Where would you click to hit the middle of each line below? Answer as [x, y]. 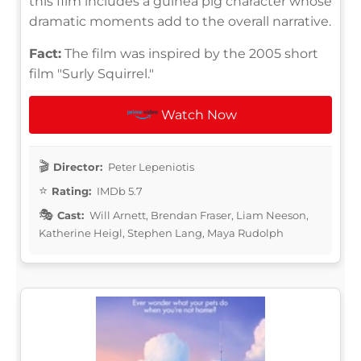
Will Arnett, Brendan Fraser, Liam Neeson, [198, 215]
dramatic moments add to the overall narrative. [180, 21]
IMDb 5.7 [118, 191]
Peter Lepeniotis [150, 166]
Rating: [71, 191]
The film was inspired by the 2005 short [190, 53]
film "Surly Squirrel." [91, 73]
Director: [78, 166]
